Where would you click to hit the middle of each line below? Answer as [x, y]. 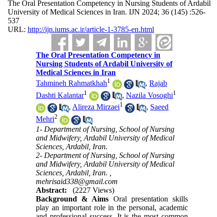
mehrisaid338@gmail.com [77, 181]
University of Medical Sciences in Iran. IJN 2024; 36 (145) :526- [106, 12]
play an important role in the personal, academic [112, 207]
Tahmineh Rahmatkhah [72, 83]
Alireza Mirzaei [96, 107]
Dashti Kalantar [60, 95]
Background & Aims [75, 199]
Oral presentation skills [150, 199]
